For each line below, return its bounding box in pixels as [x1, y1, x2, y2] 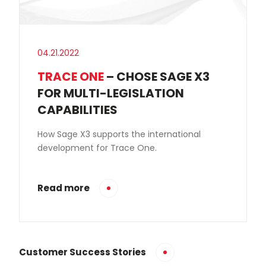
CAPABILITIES [37, 101, 118, 118]
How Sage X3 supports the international [37, 128, 201, 140]
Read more [37, 181, 90, 194]
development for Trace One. [37, 141, 157, 154]
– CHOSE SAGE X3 [104, 68, 210, 85]
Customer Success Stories [19, 245, 146, 258]
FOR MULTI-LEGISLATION [37, 84, 184, 102]
